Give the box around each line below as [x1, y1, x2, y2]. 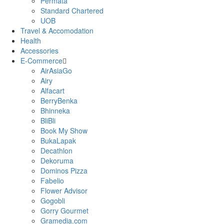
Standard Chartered [40, 5, 103, 15]
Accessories [20, 45, 58, 55]
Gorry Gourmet [40, 205, 88, 215]
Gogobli [40, 195, 65, 205]
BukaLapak [40, 135, 76, 145]
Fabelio [40, 175, 64, 185]
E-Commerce [20, 55, 62, 65]
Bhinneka [40, 105, 70, 115]
